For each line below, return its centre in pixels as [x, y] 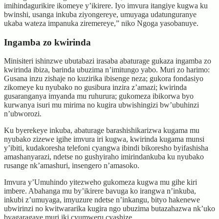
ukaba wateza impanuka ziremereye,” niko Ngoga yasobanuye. [101, 23]
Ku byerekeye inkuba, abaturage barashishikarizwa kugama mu [102, 131]
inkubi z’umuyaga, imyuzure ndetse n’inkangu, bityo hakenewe [102, 200]
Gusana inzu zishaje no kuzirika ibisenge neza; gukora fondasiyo [104, 79]
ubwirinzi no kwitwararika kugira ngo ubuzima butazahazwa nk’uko [109, 209]
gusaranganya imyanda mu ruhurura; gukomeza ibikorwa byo [99, 96]
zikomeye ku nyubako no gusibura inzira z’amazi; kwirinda [95, 88]
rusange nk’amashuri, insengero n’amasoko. [72, 166]
